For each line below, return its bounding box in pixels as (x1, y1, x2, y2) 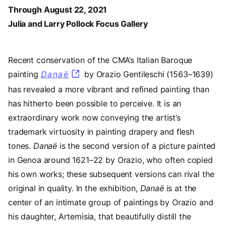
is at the (166, 183, 197, 193)
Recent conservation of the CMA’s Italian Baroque (8, 55, 193, 66)
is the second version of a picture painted (57, 140, 216, 151)
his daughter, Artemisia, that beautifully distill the (8, 211, 191, 221)
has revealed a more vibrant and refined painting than (8, 84, 209, 94)
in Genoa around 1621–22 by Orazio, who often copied (8, 154, 213, 165)
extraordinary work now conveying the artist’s (8, 112, 181, 123)
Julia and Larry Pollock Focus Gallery (8, 19, 148, 29)
